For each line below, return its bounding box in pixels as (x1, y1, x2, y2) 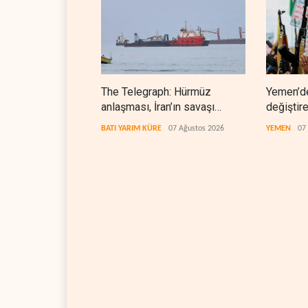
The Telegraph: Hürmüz (101, 85, 211, 99)
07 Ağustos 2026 (168, 124, 224, 133)
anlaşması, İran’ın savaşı (101, 100, 214, 114)
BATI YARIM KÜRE (101, 124, 162, 133)
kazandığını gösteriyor (101, 115, 208, 129)
